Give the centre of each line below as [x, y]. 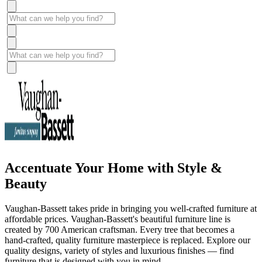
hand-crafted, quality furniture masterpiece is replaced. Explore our [127, 240]
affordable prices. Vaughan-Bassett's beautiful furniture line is [118, 219]
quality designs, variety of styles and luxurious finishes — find [119, 250]
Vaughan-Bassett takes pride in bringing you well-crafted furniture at [131, 208]
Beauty [26, 183]
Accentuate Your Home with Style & [113, 168]
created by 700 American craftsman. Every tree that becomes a [120, 229]
